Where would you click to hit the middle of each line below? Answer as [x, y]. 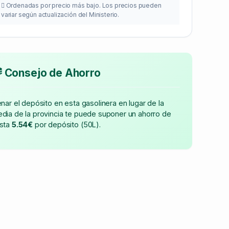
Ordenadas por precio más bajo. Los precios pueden [83, 5]
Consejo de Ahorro [51, 73]
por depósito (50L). [67, 124]
